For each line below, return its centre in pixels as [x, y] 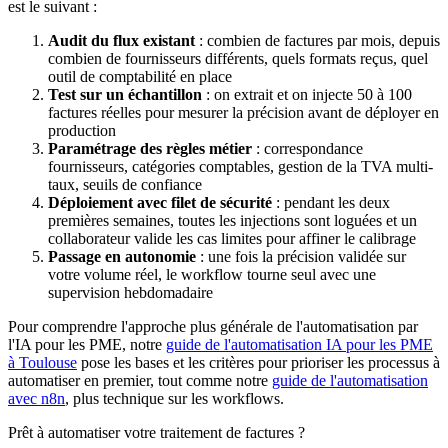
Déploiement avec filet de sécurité [160, 202]
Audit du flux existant [121, 40]
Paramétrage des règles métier [150, 148]
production [82, 130]
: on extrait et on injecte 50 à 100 [307, 94]
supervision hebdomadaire [130, 292]
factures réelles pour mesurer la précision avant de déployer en [243, 112]
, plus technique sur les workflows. [174, 398]
